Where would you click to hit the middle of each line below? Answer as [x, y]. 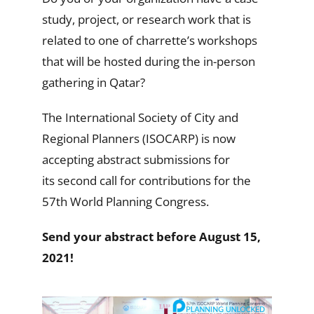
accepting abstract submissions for [136, 159]
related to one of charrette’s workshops [149, 40]
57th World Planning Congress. [125, 201]
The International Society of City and [140, 117]
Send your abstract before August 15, [151, 236]
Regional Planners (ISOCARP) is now [138, 138]
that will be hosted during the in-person [148, 61]
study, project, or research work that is [146, 19]
